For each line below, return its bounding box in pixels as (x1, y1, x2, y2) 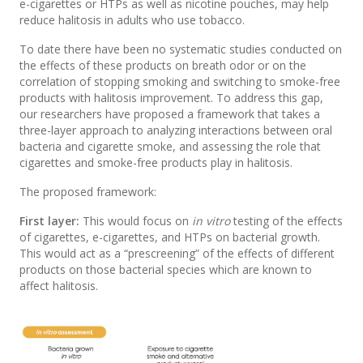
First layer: (19, 213, 79, 229)
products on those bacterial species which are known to (19, 262, 312, 278)
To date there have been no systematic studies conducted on (19, 41, 342, 58)
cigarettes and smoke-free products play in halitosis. (19, 155, 296, 171)
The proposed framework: (19, 184, 160, 200)
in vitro (192, 213, 230, 229)
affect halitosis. (19, 278, 105, 294)
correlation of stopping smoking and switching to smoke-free (19, 74, 340, 90)
